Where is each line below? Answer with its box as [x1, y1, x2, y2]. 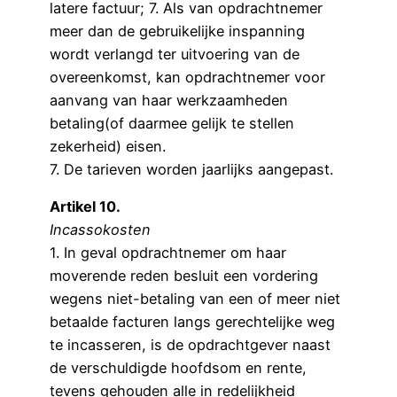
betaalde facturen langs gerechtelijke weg [50, 312, 335, 331]
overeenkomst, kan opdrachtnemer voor [50, 67, 325, 86]
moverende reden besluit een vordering [50, 266, 318, 284]
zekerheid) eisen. [50, 136, 166, 155]
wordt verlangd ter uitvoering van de [50, 44, 300, 63]
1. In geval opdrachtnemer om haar [50, 243, 286, 261]
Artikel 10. [50, 197, 121, 215]
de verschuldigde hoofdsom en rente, [50, 358, 307, 377]
